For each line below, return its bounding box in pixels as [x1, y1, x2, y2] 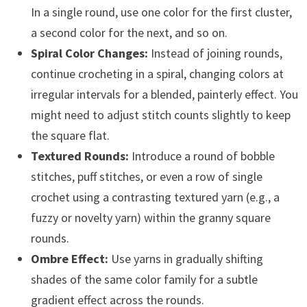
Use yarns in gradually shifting [108, 251, 263, 267]
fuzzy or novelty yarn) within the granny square [30, 210, 271, 226]
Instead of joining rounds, [147, 45, 282, 62]
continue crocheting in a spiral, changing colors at [30, 66, 284, 82]
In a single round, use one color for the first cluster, [30, 4, 292, 21]
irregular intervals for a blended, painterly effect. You [30, 86, 298, 103]
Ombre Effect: [30, 251, 108, 267]
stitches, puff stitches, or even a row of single [30, 169, 262, 185]
